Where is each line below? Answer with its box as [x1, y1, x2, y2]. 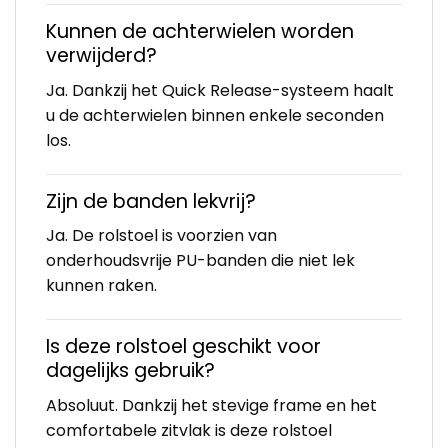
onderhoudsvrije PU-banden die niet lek [46, 249, 355, 273]
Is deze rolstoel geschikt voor [46, 333, 321, 361]
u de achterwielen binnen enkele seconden [46, 103, 384, 127]
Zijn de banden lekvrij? [46, 187, 256, 215]
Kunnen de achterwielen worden [46, 18, 354, 46]
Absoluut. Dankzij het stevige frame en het [46, 393, 377, 417]
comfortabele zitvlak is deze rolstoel [46, 418, 332, 442]
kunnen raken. [46, 274, 157, 298]
